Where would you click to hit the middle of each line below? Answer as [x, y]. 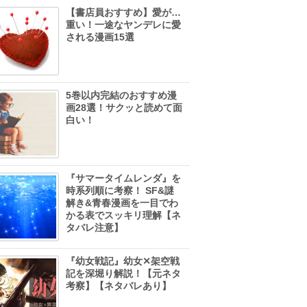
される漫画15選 [100, 37]
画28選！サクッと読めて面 [124, 107]
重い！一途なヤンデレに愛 [123, 24]
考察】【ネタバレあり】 [119, 285]
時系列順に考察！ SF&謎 [120, 190]
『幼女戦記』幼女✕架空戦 [123, 261]
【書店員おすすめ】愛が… [123, 12]
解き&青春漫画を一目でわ [122, 202]
